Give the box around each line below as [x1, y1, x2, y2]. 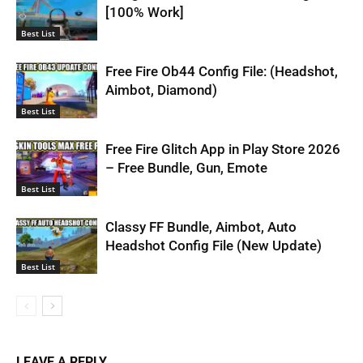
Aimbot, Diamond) [105, 82, 217, 99]
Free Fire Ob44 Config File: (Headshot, [105, 63, 338, 80]
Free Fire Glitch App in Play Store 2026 [105, 141, 340, 158]
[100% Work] [105, 4, 184, 21]
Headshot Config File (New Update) [105, 237, 322, 254]
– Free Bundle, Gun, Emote [105, 160, 267, 177]
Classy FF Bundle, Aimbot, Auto [105, 219, 297, 236]
